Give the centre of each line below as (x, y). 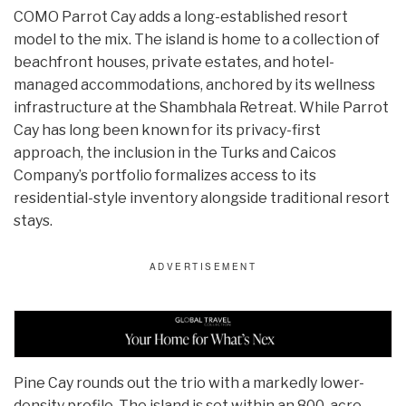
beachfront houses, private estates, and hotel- (174, 63)
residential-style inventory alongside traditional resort (202, 198)
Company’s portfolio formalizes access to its (165, 176)
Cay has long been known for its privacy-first (167, 130)
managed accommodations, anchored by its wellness (194, 85)
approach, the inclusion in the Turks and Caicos (175, 153)
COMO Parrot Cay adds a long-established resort (181, 17)
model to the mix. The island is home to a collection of (197, 40)
